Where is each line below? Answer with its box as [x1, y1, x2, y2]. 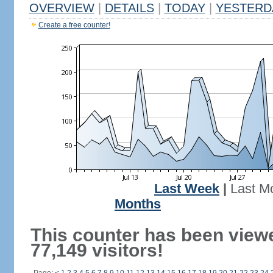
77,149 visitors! [30, 240, 163, 260]
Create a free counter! [38, 21, 110, 29]
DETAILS [104, 1, 154, 15]
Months [115, 197, 161, 211]
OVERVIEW [29, 1, 94, 15]
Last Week [154, 182, 219, 196]
